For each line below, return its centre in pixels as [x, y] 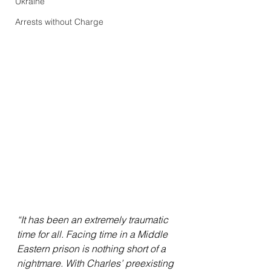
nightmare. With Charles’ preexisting [96, 263]
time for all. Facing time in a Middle [93, 234]
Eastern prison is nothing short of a [93, 249]
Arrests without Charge [59, 22]
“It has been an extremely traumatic [94, 220]
